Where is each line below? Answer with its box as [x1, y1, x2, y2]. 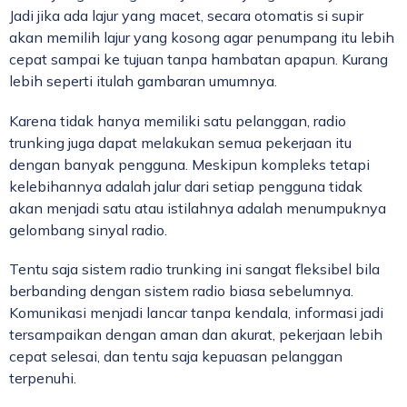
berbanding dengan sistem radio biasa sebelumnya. [9, 281, 353, 300]
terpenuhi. [9, 368, 76, 387]
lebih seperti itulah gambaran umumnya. [9, 72, 277, 91]
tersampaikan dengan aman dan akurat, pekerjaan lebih [9, 324, 382, 343]
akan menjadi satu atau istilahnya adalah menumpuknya [9, 198, 386, 217]
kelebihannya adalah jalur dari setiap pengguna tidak [9, 176, 362, 195]
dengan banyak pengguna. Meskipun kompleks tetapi [9, 154, 370, 174]
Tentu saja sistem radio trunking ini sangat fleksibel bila [9, 259, 380, 278]
